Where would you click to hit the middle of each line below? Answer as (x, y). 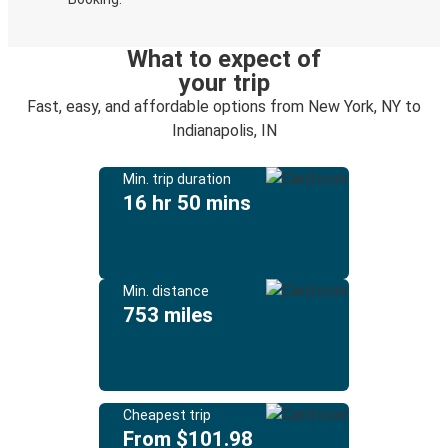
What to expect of (224, 59)
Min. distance (166, 291)
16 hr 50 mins (187, 203)
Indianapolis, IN (224, 130)
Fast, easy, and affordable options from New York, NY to (224, 106)
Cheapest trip (167, 415)
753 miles (168, 315)
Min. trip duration (177, 179)
